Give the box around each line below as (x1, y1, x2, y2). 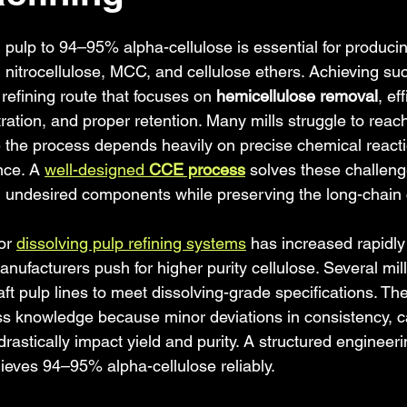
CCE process (149, 160, 245, 179)
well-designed (45, 160, 149, 179)
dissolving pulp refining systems (16, 233, 246, 253)
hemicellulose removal (216, 86, 378, 105)
